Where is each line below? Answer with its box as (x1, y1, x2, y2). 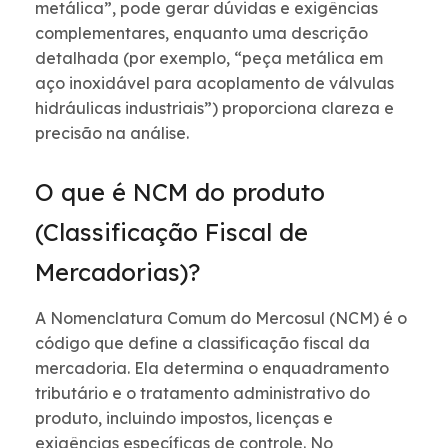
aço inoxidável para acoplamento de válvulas (35, 73, 394, 94)
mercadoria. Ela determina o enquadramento (35, 358, 389, 379)
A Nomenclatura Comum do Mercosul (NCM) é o (35, 308, 407, 329)
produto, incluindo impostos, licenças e (35, 408, 333, 429)
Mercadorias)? (35, 257, 200, 288)
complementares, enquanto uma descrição (35, 23, 368, 44)
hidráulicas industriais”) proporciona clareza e (35, 98, 394, 119)
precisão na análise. (35, 123, 189, 144)
